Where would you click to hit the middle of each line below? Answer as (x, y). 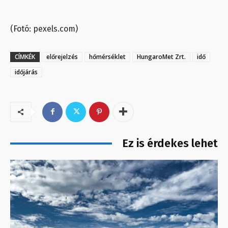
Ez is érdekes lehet (170, 143)
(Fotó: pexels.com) (45, 28)
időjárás (26, 72)
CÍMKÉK (25, 56)
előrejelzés (62, 56)
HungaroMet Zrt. (161, 56)
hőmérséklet (107, 56)
